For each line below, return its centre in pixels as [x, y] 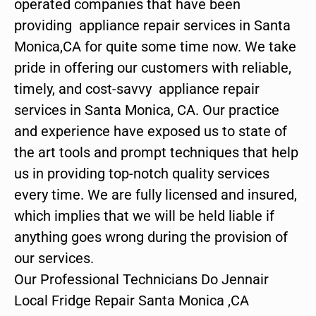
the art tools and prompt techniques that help [156, 152]
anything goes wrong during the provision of [151, 237]
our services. [54, 258]
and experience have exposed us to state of [151, 131]
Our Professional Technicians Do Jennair [141, 279]
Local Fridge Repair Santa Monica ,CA [132, 300]
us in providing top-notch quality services [142, 173]
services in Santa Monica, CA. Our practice [147, 110]
